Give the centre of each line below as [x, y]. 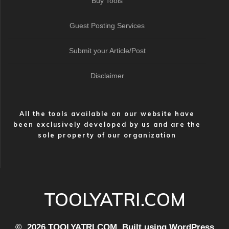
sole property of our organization [107, 135]
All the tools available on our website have [107, 113]
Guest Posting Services [107, 26]
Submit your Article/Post [107, 51]
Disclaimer [107, 76]
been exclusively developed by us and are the [107, 124]
